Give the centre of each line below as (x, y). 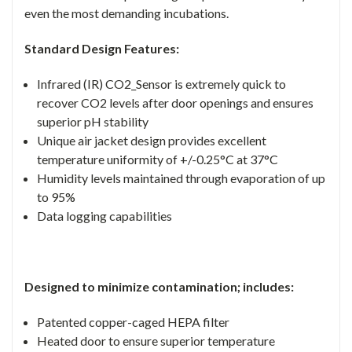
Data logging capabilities (105, 215)
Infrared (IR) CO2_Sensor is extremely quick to (162, 83)
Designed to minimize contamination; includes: (159, 286)
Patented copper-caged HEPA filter (134, 321)
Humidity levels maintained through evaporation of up (181, 178)
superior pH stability (93, 121)
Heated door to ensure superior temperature (156, 340)
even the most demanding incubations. (126, 13)
